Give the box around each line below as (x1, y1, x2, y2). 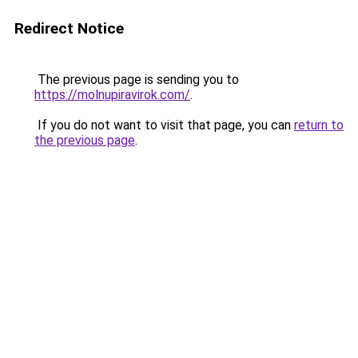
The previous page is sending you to (34, 72, 239, 87)
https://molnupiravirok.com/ (34, 87, 190, 102)
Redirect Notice (14, 19, 124, 38)
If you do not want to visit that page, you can (34, 117, 294, 133)
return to (294, 117, 344, 133)
